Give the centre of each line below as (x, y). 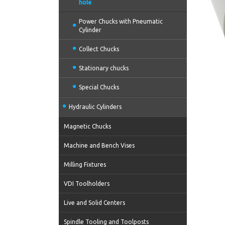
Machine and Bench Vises (99, 145)
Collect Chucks (99, 49)
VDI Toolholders (87, 184)
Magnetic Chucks (87, 126)
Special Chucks (99, 87)
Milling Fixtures (85, 164)
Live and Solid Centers (94, 203)
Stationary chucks (104, 68)
